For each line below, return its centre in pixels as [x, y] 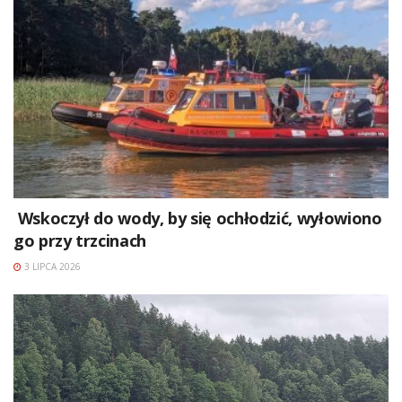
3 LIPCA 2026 [51, 266]
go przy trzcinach [80, 240]
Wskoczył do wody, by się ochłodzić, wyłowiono [198, 218]
